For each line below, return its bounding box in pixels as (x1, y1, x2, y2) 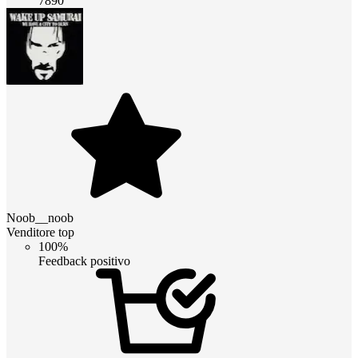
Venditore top (6, 225, 74, 239)
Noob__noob (6, 210, 74, 225)
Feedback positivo (38, 253, 130, 268)
